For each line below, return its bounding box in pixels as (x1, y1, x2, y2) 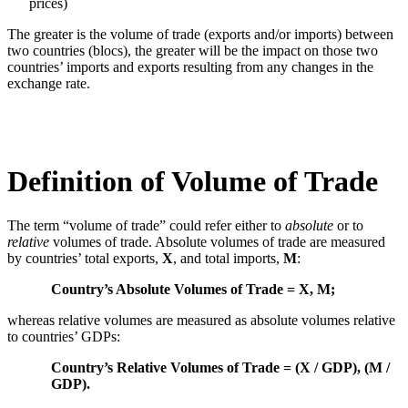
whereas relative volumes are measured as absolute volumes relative (7, 312, 395, 329)
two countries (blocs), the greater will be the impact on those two (7, 43, 378, 59)
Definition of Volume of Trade (7, 165, 378, 199)
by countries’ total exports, (7, 250, 162, 267)
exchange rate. (7, 76, 90, 92)
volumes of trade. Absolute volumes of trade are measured (49, 234, 385, 250)
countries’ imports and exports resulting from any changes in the (7, 59, 373, 76)
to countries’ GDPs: (7, 329, 120, 345)
